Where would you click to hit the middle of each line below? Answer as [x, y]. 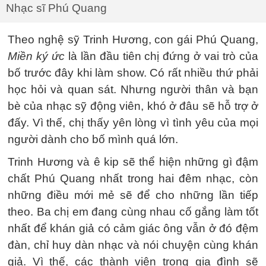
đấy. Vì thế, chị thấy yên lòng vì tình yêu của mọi [133, 123]
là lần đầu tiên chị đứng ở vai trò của [161, 56]
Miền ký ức [36, 56]
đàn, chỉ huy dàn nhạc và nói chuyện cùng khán [133, 245]
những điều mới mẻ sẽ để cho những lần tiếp [133, 195]
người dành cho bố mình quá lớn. [93, 139]
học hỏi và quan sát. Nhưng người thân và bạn [133, 89]
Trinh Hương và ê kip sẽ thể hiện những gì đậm [133, 162]
